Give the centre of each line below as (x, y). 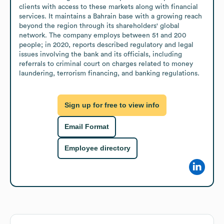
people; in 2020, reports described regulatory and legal (106, 45)
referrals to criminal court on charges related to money (106, 64)
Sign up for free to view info (112, 105)
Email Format (87, 127)
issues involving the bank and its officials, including (100, 54)
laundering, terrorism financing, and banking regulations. (109, 73)
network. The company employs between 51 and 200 (103, 35)
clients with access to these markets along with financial (108, 7)
